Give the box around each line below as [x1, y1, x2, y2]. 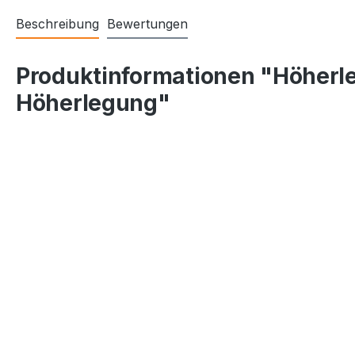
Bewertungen [107, 16, 188, 32]
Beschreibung [16, 16, 99, 32]
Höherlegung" [16, 90, 170, 116]
